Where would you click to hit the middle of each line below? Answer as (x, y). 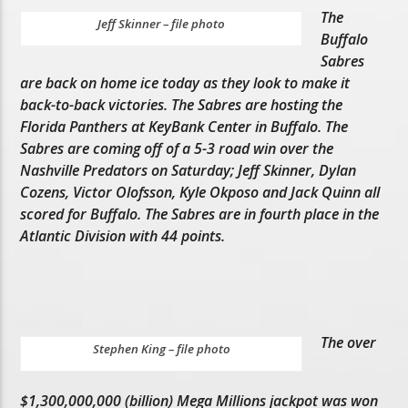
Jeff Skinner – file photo (162, 23)
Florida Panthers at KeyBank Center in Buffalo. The (184, 126)
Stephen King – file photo (161, 348)
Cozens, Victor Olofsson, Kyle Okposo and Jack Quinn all (200, 192)
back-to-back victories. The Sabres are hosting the (182, 104)
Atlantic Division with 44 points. (123, 235)
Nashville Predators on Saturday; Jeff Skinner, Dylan (189, 170)
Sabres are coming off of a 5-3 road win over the (177, 148)
